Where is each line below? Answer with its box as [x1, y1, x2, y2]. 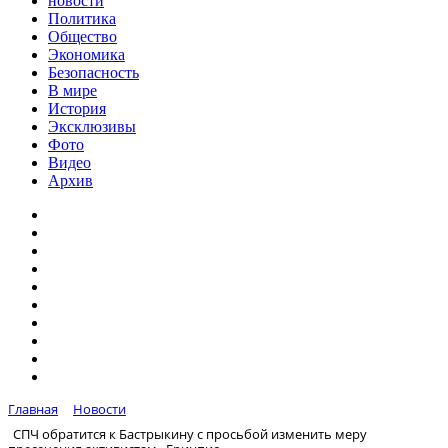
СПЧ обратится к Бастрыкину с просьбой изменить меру [13, 424, 367, 443]
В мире [48, 82, 97, 99]
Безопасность [48, 64, 139, 81]
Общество [48, 28, 117, 45]
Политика [48, 10, 116, 27]
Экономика [48, 46, 125, 63]
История [48, 100, 106, 117]
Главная [8, 400, 58, 418]
